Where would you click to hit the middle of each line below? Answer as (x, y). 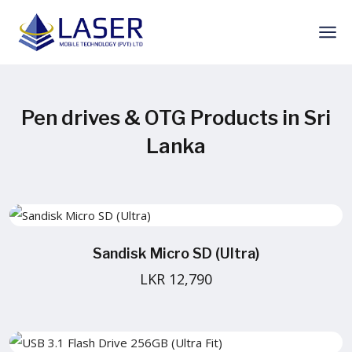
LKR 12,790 (176, 279)
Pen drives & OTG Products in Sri (176, 117)
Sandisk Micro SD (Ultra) (176, 253)
